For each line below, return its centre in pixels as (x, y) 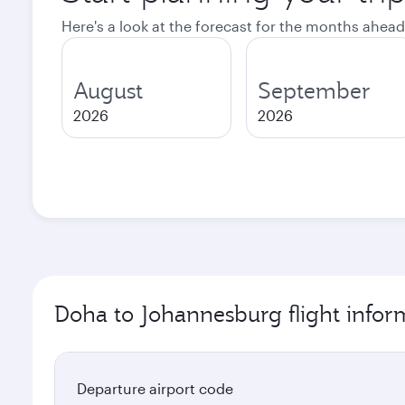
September (314, 90)
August (108, 90)
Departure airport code (155, 388)
